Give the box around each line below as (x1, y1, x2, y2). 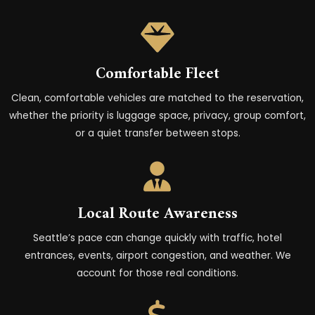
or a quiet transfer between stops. (75, 126, 240, 140)
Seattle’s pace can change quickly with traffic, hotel (33, 231, 282, 245)
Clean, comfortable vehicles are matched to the (11, 91, 247, 105)
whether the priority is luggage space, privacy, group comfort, (9, 108, 306, 122)
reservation (247, 91, 302, 105)
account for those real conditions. (77, 266, 238, 280)
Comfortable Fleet (96, 60, 219, 88)
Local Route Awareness (77, 200, 238, 228)
